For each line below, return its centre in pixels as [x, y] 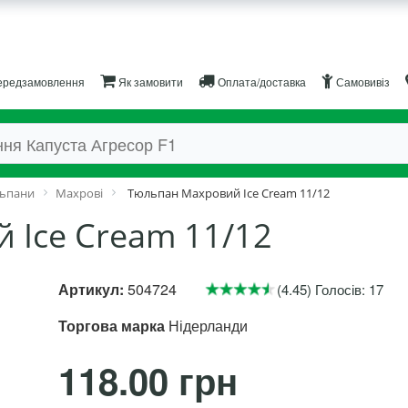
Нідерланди [208, 326]
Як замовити [149, 82]
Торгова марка [112, 326]
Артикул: [91, 289]
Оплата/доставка [260, 82]
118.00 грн [148, 380]
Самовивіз [361, 82]
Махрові [79, 193]
